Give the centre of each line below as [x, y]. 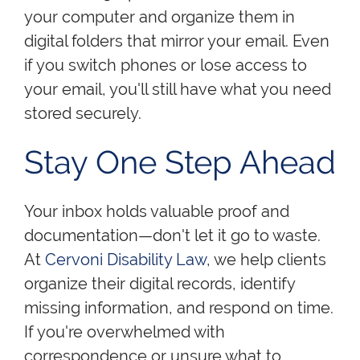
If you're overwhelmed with [125, 331]
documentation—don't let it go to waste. [172, 235]
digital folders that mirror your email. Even [177, 41]
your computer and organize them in [160, 16]
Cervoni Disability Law [126, 259]
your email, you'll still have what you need [178, 89]
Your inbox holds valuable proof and [157, 211]
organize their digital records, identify [160, 283]
